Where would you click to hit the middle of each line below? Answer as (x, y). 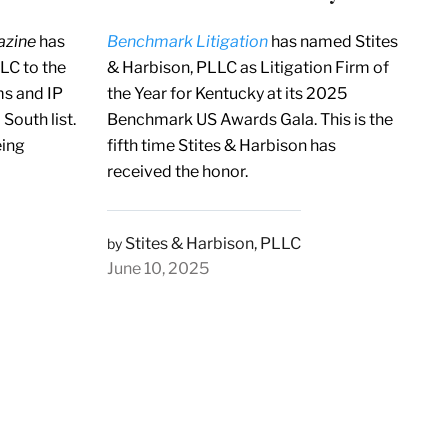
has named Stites (332, 41)
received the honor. (177, 171)
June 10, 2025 (157, 268)
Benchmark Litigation (187, 41)
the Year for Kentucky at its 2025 (226, 93)
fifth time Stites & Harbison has (221, 145)
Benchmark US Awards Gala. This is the (249, 119)
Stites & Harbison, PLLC (212, 243)
